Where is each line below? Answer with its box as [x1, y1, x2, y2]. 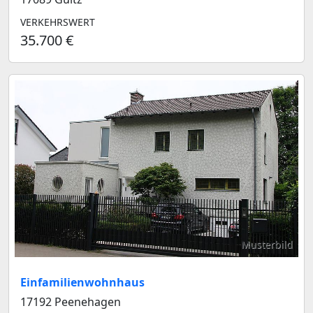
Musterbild [241, 238, 293, 252]
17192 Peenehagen [20, 294, 121, 310]
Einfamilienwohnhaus [20, 275, 145, 291]
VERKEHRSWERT [20, 15, 95, 29]
